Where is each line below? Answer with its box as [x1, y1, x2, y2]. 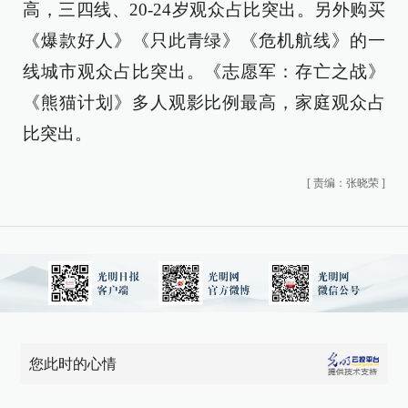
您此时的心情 [29, 356, 117, 372]
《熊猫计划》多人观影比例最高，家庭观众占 [23, 93, 385, 112]
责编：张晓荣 [313, 177, 379, 189]
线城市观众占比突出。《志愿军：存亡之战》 [23, 62, 385, 81]
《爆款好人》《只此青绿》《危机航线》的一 [23, 31, 385, 50]
